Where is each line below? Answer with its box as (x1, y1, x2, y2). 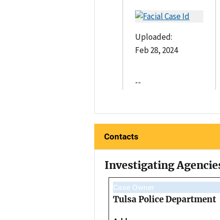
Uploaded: (135, 31, 172, 43)
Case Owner (113, 183, 154, 192)
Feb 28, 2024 (135, 45, 178, 56)
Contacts (104, 132, 138, 142)
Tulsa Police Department (113, 194, 216, 205)
